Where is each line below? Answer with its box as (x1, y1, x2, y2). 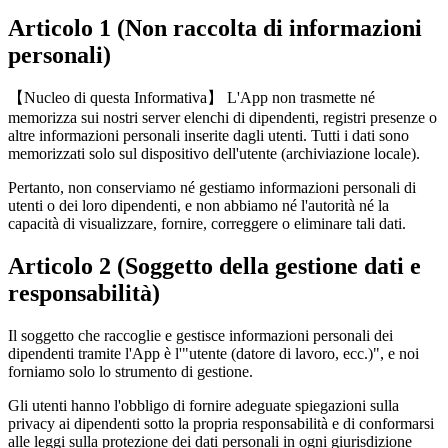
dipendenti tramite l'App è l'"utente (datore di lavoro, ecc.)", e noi (8, 345, 419, 363)
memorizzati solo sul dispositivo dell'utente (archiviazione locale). (8, 145, 420, 163)
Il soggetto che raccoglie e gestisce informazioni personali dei (8, 327, 393, 345)
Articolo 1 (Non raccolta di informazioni (8, 14, 422, 41)
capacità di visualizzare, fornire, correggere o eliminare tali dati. (8, 215, 406, 233)
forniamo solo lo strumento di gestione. (8, 363, 253, 381)
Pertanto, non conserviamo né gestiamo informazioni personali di (8, 179, 416, 197)
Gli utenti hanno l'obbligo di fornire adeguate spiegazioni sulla (8, 397, 399, 415)
